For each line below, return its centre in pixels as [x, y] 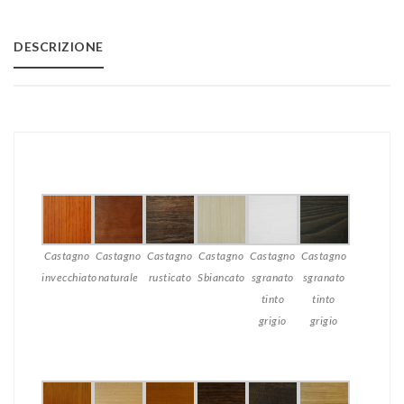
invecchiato [69, 278]
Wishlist [59, 67]
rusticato [170, 278]
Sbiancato [221, 278]
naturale [118, 278]
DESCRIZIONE [59, 47]
